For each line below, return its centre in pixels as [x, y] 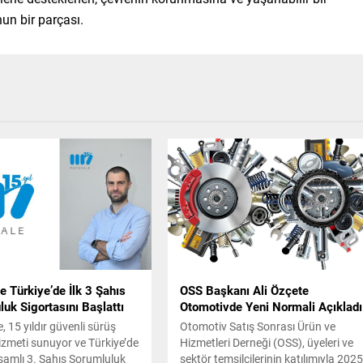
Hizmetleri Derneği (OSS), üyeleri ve [267, 342]
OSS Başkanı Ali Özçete [245, 290]
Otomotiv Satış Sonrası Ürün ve [258, 326]
